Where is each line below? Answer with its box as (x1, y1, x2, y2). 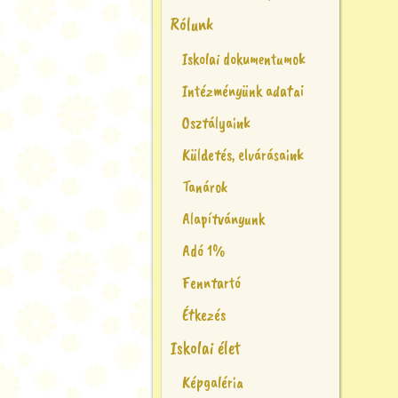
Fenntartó (182, 273, 241, 292)
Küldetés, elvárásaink (182, 145, 304, 164)
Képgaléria (182, 372, 243, 392)
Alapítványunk (182, 209, 265, 228)
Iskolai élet (171, 337, 241, 359)
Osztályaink (182, 113, 251, 132)
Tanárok (182, 177, 227, 196)
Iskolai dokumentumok (182, 49, 306, 68)
